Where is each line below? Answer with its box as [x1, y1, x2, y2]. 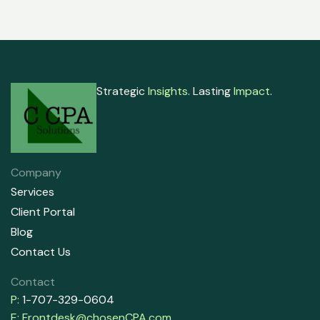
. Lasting [188, 84, 234, 99]
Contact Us [11, 244, 71, 259]
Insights [148, 84, 188, 99]
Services [11, 184, 54, 199]
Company [11, 164, 61, 180]
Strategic [96, 84, 148, 99]
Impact [234, 84, 270, 99]
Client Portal [11, 204, 75, 219]
